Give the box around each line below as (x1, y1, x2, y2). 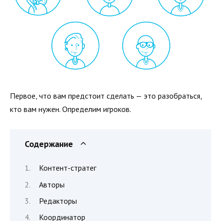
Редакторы (39, 195, 77, 206)
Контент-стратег (39, 163, 96, 173)
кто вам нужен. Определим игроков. (10, 104, 131, 114)
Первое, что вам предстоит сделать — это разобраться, (10, 90, 202, 101)
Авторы (39, 179, 65, 189)
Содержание (25, 138, 73, 149)
